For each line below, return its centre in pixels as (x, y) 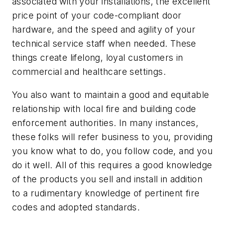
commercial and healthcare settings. (89, 72)
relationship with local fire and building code (104, 108)
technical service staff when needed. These (104, 44)
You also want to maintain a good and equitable (111, 94)
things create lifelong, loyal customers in (98, 58)
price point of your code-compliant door (97, 16)
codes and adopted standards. (76, 207)
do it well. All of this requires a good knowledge (112, 165)
